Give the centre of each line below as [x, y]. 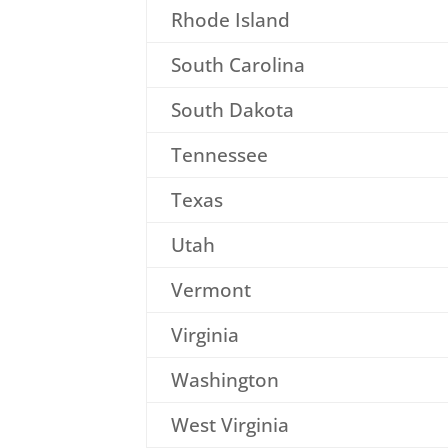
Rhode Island [230, 19]
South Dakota [232, 109]
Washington [224, 379]
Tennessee [219, 154]
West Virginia [229, 424]
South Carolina [237, 64]
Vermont [210, 289]
